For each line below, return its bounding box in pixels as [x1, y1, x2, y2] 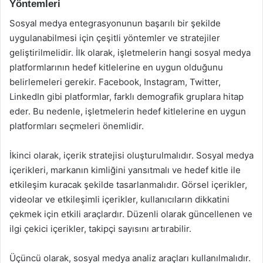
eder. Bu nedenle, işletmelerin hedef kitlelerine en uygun [9, 105, 246, 117]
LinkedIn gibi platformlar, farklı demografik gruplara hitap [9, 90, 244, 102]
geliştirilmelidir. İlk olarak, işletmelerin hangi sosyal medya [9, 46, 251, 58]
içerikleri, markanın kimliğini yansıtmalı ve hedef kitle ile [9, 164, 241, 176]
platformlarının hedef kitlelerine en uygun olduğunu [9, 61, 223, 73]
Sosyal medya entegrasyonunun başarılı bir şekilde [9, 17, 221, 29]
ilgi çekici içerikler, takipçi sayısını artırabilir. [9, 222, 191, 234]
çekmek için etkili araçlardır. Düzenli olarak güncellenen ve [9, 208, 252, 220]
